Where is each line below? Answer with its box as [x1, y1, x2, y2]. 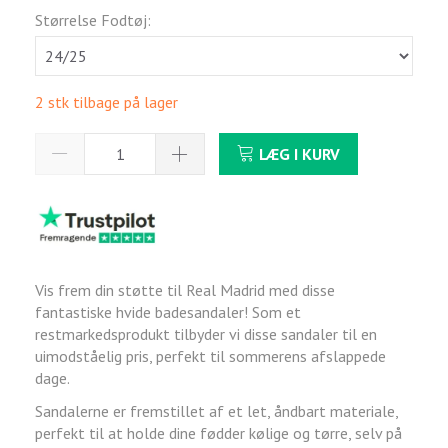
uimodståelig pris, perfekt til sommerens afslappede [35, 346, 386, 367]
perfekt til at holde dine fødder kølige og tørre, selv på [35, 423, 402, 444]
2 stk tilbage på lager [35, 91, 178, 112]
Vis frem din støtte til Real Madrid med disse [35, 280, 335, 301]
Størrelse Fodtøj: [35, 9, 151, 30]
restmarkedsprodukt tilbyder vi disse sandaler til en [35, 324, 377, 345]
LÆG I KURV [259, 143, 340, 164]
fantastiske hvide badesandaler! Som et [35, 302, 301, 323]
